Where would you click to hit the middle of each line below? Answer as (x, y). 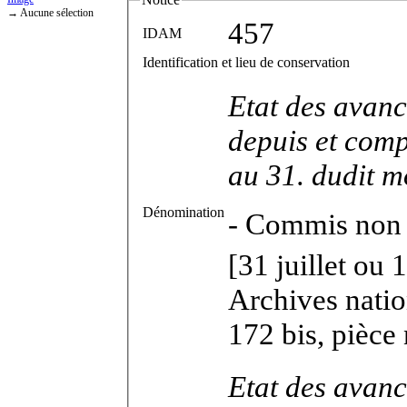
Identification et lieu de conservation (246, 62)
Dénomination (184, 212)
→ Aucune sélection (50, 13)
